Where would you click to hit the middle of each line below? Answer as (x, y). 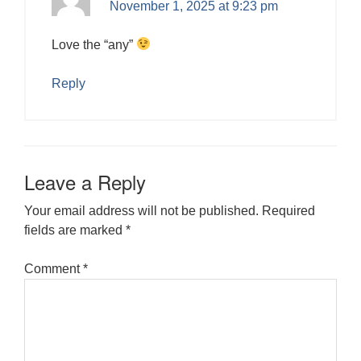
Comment (54, 268)
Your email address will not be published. (141, 210)
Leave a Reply (85, 181)
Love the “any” (94, 44)
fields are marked (75, 230)
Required (288, 210)
